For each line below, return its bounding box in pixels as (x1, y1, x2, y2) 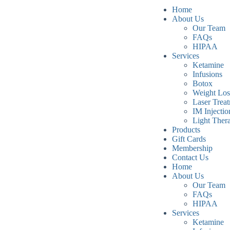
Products (171, 125, 200, 134)
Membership (171, 144, 213, 152)
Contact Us (171, 153, 208, 162)
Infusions (192, 70, 222, 79)
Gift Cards (171, 135, 206, 143)
